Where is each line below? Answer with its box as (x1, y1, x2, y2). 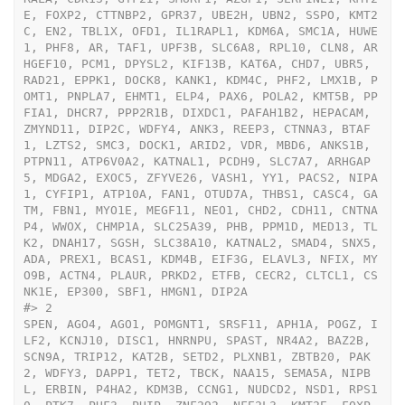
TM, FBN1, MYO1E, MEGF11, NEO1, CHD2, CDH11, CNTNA (23, 202, 378, 217)
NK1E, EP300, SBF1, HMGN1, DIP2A (23, 284, 248, 298)
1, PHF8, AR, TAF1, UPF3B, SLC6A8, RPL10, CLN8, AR (23, 40, 378, 54)
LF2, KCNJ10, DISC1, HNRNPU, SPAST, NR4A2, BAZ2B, (23, 333, 371, 347)
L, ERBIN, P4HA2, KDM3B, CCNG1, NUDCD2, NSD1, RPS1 (23, 381, 378, 396)
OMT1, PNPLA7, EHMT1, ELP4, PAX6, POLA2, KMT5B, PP (23, 89, 378, 103)
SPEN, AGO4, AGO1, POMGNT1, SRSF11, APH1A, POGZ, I (23, 316, 378, 331)
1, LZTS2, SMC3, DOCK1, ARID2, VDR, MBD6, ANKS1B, (23, 137, 371, 152)
